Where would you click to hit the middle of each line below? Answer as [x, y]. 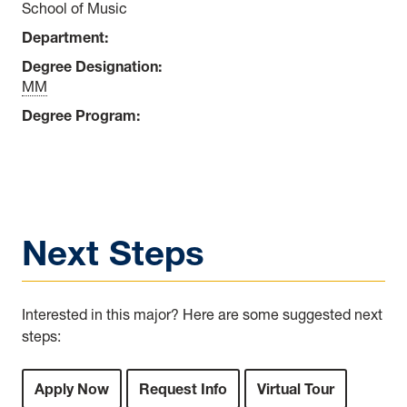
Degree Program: [81, 115]
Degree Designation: [92, 66]
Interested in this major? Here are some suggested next [202, 314]
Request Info [183, 388]
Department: [65, 37]
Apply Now [72, 388]
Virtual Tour [296, 388]
